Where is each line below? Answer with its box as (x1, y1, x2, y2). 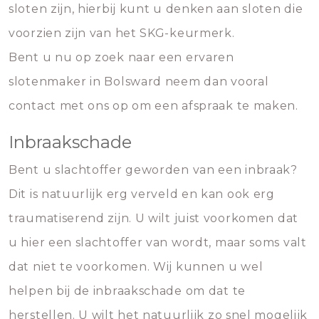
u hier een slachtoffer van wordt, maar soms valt (9, 236, 307, 249)
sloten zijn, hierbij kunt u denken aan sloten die (9, 2, 303, 16)
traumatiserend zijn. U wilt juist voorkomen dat (9, 211, 298, 225)
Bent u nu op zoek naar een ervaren (9, 51, 234, 64)
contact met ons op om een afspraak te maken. (9, 99, 298, 113)
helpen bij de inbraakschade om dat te (9, 284, 246, 298)
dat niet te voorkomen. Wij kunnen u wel (9, 260, 263, 273)
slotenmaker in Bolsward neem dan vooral (9, 75, 269, 88)
